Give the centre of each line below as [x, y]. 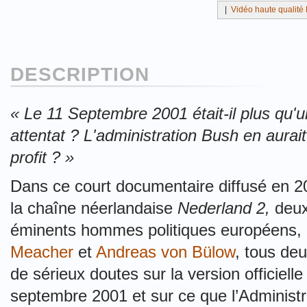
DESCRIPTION [80, 74]
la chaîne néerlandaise [94, 208]
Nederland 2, [226, 208]
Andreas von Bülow [165, 252]
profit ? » [42, 157]
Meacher [42, 252]
